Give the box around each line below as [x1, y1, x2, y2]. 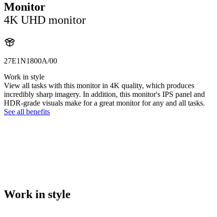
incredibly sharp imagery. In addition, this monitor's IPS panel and [4, 90, 205, 98]
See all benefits [4, 107, 50, 116]
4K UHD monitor [4, 13, 86, 26]
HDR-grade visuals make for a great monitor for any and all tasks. [4, 98, 205, 107]
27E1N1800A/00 [4, 56, 57, 65]
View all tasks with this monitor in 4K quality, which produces [4, 81, 194, 90]
